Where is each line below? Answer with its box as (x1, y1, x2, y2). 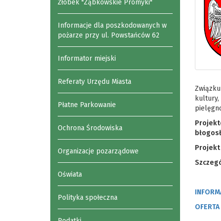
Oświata (58, 170, 82, 179)
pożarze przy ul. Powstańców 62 (58, 31, 159, 39)
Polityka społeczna (58, 193, 117, 202)
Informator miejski (58, 54, 116, 63)
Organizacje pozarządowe (58, 147, 139, 155)
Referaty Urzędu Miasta (58, 77, 131, 86)
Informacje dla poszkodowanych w (58, 21, 167, 30)
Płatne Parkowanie (58, 101, 116, 109)
